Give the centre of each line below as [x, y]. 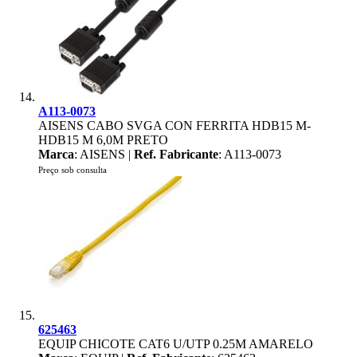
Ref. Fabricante [176, 154]
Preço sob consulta [73, 170]
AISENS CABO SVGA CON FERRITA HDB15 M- [175, 126]
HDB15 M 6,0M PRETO [103, 140]
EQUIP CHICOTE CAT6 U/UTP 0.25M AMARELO [176, 344]
